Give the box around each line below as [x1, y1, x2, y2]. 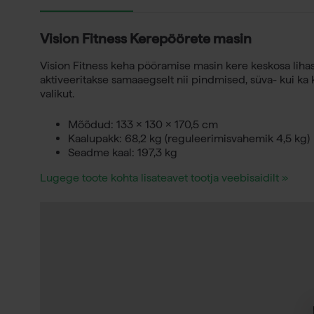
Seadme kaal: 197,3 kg [68, 146, 177, 159]
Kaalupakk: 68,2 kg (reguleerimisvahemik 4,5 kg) [68, 132, 310, 145]
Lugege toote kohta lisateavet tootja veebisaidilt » [40, 171, 288, 184]
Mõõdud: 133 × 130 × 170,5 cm [68, 118, 218, 131]
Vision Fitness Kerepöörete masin [40, 30, 252, 47]
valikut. [40, 87, 74, 100]
